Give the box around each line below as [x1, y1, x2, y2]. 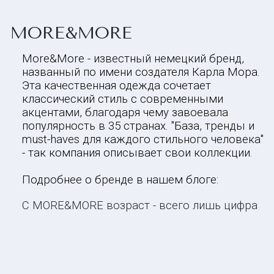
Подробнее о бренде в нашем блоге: [22, 173, 218, 187]
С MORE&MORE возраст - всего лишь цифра [22, 199, 257, 212]
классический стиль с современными [22, 92, 223, 106]
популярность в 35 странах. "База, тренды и [22, 119, 254, 133]
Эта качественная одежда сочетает [22, 79, 211, 92]
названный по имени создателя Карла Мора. [22, 65, 260, 79]
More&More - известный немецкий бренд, [22, 52, 244, 65]
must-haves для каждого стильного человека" [22, 133, 264, 146]
